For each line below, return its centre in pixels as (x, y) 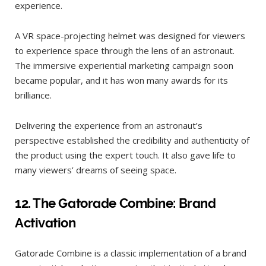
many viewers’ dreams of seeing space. (98, 170)
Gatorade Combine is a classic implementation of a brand (131, 253)
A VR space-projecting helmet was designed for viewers (130, 36)
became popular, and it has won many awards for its (121, 80)
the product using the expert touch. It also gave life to (125, 155)
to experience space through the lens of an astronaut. (125, 51)
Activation (45, 222)
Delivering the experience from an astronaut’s (109, 126)
